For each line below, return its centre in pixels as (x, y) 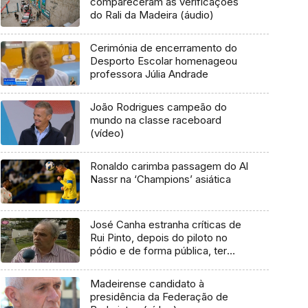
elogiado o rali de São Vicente (160, 264)
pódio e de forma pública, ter (158, 251)
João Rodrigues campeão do (158, 107)
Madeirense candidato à (147, 283)
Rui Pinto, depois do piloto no (158, 238)
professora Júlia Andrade (149, 74)
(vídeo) (107, 133)
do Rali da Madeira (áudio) (152, 15)
